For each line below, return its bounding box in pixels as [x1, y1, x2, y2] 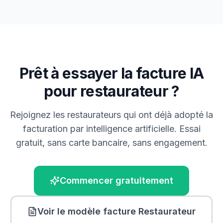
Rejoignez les [10, 110, 67, 120]
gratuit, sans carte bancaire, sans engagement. [15, 137, 208, 148]
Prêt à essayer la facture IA [19, 64, 204, 82]
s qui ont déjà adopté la [116, 110, 213, 120]
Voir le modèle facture [37, 206, 138, 217]
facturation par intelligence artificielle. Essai [22, 123, 201, 134]
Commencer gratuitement [60, 175, 173, 186]
